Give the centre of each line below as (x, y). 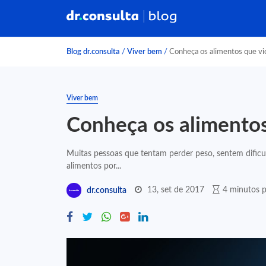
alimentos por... (94, 166)
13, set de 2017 (176, 190)
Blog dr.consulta (93, 52)
